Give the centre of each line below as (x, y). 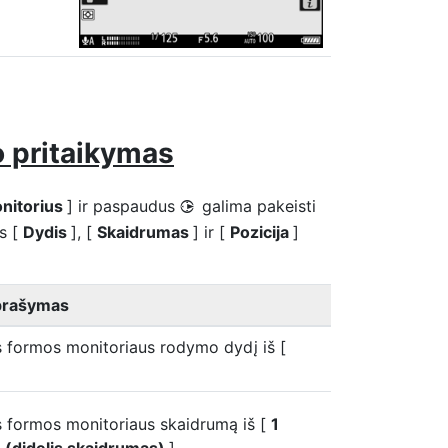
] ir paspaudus (123, 206)
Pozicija (261, 232)
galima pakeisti (259, 206)
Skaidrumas (145, 232)
